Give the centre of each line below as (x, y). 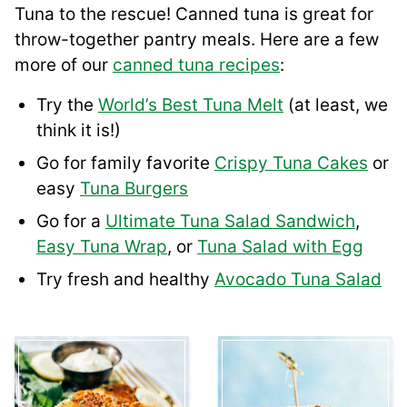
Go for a (71, 222)
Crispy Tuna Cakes (291, 164)
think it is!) (79, 131)
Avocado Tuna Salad (298, 280)
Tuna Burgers (134, 189)
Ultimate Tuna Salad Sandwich (230, 222)
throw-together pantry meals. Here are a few (197, 40)
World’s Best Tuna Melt (191, 105)
